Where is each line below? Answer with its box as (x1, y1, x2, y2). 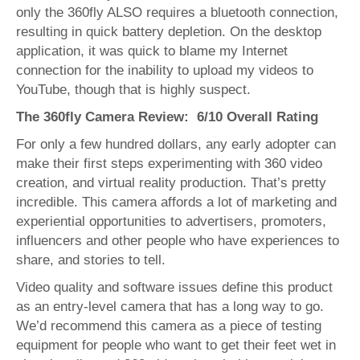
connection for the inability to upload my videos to (16, 63, 313, 79)
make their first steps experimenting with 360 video (16, 156, 322, 172)
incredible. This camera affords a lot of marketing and (16, 194, 337, 211)
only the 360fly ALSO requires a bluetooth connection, (16, 5, 338, 21)
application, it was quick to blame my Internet (16, 43, 288, 59)
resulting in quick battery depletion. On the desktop (16, 24, 321, 40)
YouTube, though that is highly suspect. (16, 82, 251, 98)
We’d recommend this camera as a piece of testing (16, 318, 321, 334)
